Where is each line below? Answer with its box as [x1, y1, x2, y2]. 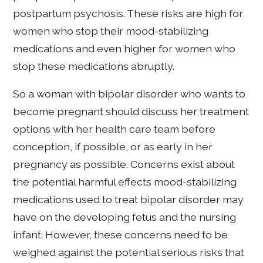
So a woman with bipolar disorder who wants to [13, 87, 246, 100]
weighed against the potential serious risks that [13, 246, 245, 259]
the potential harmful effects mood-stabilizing [13, 176, 237, 188]
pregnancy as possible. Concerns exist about [13, 158, 235, 171]
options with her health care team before [13, 123, 216, 136]
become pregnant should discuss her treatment [13, 105, 249, 118]
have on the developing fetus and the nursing [13, 211, 237, 224]
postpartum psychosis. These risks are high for [13, 6, 244, 19]
